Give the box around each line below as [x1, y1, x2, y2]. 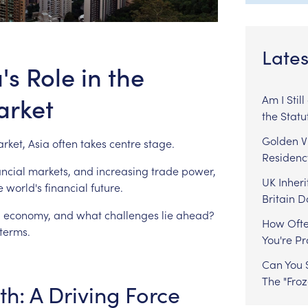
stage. [143, 135, 175, 151]
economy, [3, 206, 51, 222]
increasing [96, 162, 148, 178]
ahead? [175, 206, 214, 222]
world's [5, 179, 42, 195]
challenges [104, 206, 159, 222]
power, [181, 162, 216, 178]
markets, [27, 162, 71, 178]
